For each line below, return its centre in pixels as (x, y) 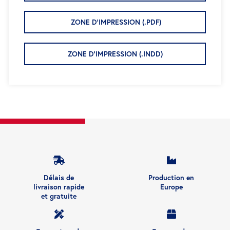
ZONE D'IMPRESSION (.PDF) (115, 22)
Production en (171, 178)
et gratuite (59, 196)
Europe (171, 187)
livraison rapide (59, 187)
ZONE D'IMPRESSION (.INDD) (115, 54)
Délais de (59, 178)
